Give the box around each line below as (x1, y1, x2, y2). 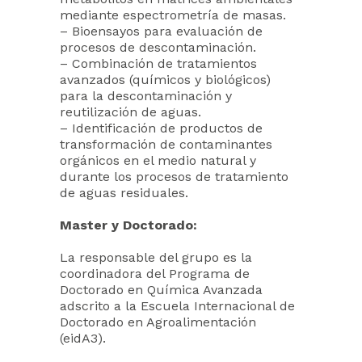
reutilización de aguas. (60, 104, 201, 120)
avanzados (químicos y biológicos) (60, 72, 271, 87)
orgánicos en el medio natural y (60, 153, 256, 168)
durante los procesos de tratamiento (60, 169, 288, 184)
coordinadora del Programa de (60, 266, 250, 281)
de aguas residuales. (60, 185, 188, 200)
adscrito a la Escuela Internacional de (60, 298, 295, 314)
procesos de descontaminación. (60, 40, 256, 55)
